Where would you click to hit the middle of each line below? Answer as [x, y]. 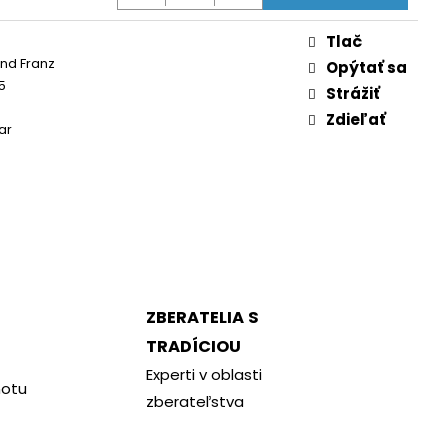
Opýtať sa [366, 67]
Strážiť [353, 93]
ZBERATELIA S [202, 317]
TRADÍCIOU [193, 346]
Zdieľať [356, 119]
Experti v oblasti [203, 374]
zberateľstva [194, 401]
